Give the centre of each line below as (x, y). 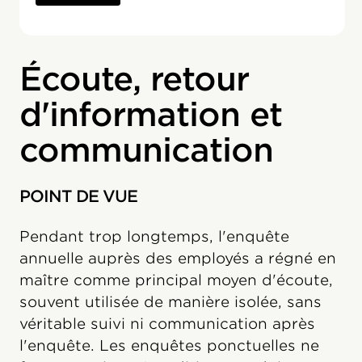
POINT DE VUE (78, 196)
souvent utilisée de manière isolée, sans (170, 302)
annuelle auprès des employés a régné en (178, 258)
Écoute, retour (134, 79)
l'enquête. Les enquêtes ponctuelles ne (169, 345)
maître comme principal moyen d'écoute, (176, 280)
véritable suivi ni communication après (167, 324)
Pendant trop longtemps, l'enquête (154, 236)
